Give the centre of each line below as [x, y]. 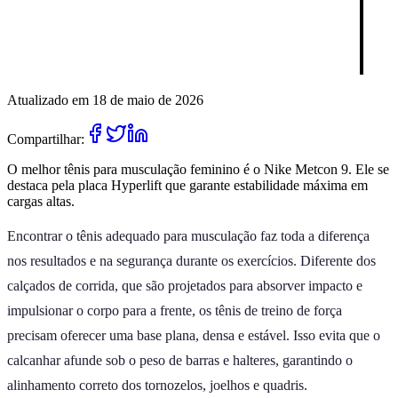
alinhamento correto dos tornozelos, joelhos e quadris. [157, 385]
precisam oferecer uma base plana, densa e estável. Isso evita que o [194, 335]
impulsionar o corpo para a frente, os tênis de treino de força [175, 310]
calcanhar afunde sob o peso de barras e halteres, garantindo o [180, 360]
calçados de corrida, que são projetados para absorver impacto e [185, 285]
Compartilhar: [46, 139]
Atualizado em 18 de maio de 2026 [105, 99]
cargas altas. [41, 201]
